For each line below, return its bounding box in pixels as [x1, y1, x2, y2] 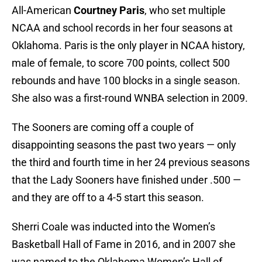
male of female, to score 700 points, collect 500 [12, 57, 230, 70]
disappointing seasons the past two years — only [12, 139, 236, 151]
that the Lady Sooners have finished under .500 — [12, 174, 241, 187]
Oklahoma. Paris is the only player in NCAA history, [12, 39, 245, 52]
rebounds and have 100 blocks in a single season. [12, 74, 240, 87]
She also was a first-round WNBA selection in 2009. [12, 92, 248, 105]
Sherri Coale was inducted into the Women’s [12, 220, 215, 233]
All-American [12, 4, 74, 17]
